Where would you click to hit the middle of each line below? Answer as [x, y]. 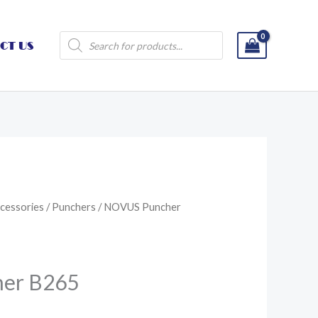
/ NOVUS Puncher [139, 207]
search [75, 47]
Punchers [74, 207]
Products [82, 36]
